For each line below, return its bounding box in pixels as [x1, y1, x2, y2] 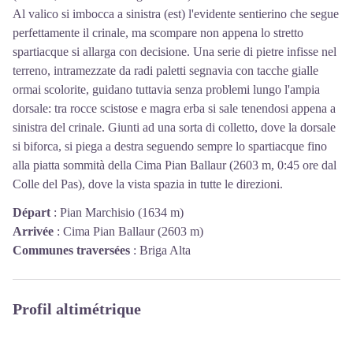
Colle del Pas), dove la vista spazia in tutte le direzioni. [13, 176, 283, 191]
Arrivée [13, 224, 54, 238]
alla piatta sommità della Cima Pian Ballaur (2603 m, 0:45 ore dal [13, 158, 336, 172]
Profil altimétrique [13, 299, 141, 318]
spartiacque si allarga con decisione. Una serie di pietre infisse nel [13, 44, 336, 58]
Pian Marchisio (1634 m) [60, 205, 184, 219]
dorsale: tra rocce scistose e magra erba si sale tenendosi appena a [13, 101, 336, 115]
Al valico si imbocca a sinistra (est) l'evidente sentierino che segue [13, 6, 339, 20]
